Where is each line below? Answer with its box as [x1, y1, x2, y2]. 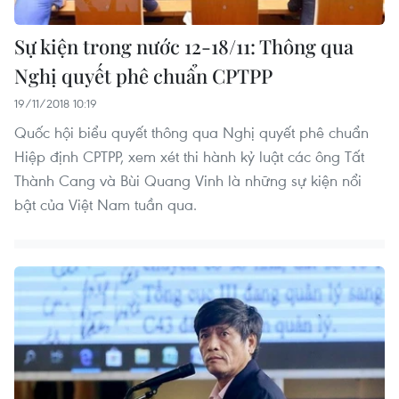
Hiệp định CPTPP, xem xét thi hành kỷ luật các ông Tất [14, 145, 364, 167]
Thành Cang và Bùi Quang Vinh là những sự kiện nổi [14, 169, 362, 191]
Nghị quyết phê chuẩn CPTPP [14, 61, 273, 89]
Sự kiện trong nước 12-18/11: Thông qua [14, 32, 354, 60]
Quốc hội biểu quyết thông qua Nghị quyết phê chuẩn [14, 121, 369, 142]
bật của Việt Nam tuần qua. [14, 193, 197, 215]
